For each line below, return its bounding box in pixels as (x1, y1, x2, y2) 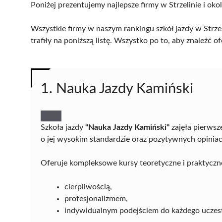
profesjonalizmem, (64, 194, 128, 203)
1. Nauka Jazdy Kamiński (41, 81, 193, 96)
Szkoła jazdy (41, 123, 85, 131)
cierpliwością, (64, 182, 112, 191)
